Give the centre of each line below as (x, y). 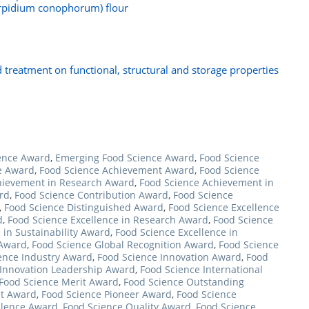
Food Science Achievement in (207, 182)
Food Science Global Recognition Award (123, 245)
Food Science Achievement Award (117, 170)
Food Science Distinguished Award (84, 207)
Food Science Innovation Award (169, 257)
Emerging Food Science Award (125, 158)
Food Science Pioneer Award (107, 294)
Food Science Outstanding (184, 282)
